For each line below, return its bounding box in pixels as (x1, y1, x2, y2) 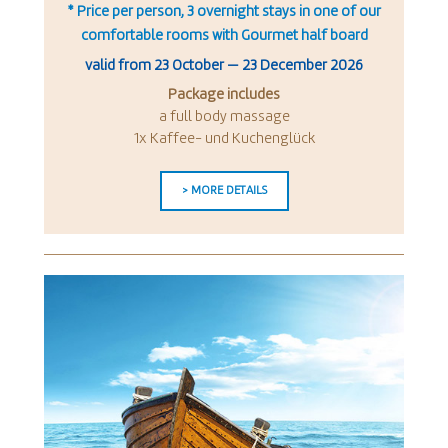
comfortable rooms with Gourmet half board (80, 28, 368, 44)
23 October (154, 58, 224, 74)
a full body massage (158, 109, 290, 125)
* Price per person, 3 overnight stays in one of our (67, 4, 381, 20)
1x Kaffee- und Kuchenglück (133, 131, 315, 147)
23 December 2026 (242, 58, 363, 74)
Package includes (168, 87, 280, 103)
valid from (85, 58, 154, 74)
